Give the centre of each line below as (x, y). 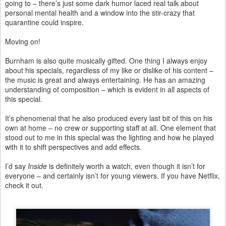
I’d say (16, 166)
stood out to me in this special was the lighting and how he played (109, 137)
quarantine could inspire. (44, 22)
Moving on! (23, 41)
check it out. (24, 185)
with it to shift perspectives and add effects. (73, 147)
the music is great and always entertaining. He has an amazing (105, 79)
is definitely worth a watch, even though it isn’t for (126, 166)
